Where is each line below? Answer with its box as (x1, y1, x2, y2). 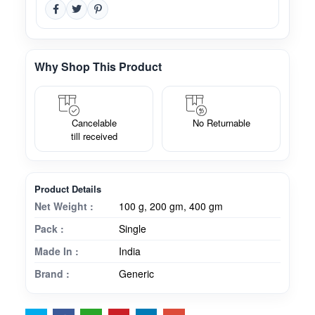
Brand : (34, 266, 70, 281)
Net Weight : (34, 199, 94, 214)
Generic (119, 266, 154, 281)
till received (70, 129, 117, 143)
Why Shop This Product (34, 58, 162, 75)
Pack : (34, 221, 64, 236)
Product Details (34, 182, 101, 196)
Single (119, 221, 146, 236)
